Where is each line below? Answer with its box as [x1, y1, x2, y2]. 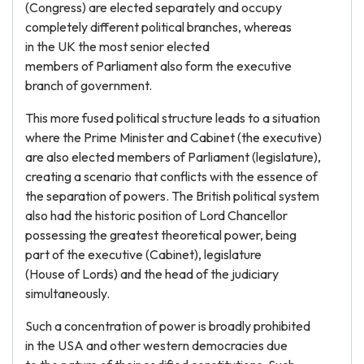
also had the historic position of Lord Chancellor [25, 207, 288, 223]
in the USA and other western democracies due [25, 337, 288, 353]
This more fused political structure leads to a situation [25, 110, 320, 126]
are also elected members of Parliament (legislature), [25, 149, 321, 165]
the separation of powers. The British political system [25, 188, 319, 204]
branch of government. [25, 77, 152, 93]
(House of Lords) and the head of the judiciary [25, 266, 279, 282]
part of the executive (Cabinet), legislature [25, 246, 262, 262]
